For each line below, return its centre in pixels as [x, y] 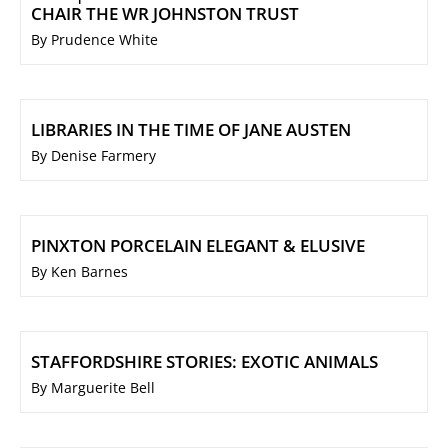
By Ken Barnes [79, 272]
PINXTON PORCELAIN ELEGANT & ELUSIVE [198, 246]
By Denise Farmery [93, 156]
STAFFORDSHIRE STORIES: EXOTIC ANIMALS [204, 362]
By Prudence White [94, 40]
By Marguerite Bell [93, 388]
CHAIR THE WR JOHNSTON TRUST [165, 14]
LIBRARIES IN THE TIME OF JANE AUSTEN [191, 130]
